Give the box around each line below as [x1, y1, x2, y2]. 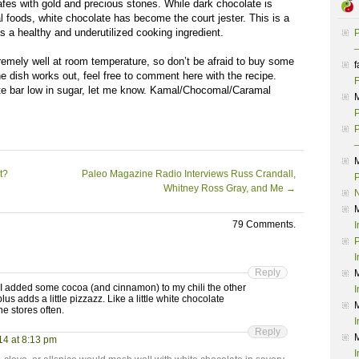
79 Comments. [232, 219, 296, 230]
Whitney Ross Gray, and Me [163, 183, 286, 194]
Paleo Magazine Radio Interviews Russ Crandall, [82, 168, 296, 179]
